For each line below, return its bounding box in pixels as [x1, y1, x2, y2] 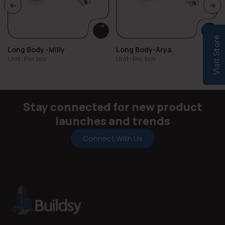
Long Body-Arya [116, 45, 172, 54]
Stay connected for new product [23, 99, 202, 115]
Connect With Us [82, 133, 143, 144]
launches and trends [55, 114, 170, 129]
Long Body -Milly [8, 45, 65, 54]
